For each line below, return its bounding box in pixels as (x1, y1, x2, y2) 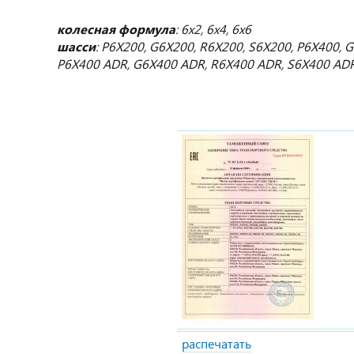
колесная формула (57, 21, 175, 37)
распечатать (182, 335, 251, 352)
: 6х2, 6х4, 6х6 (175, 21, 251, 37)
